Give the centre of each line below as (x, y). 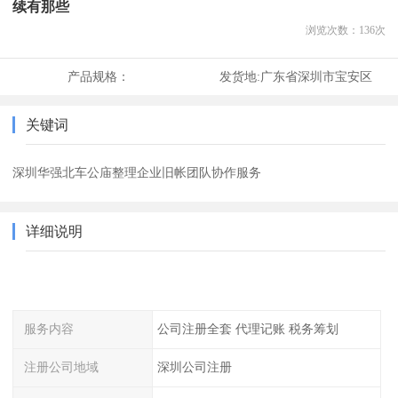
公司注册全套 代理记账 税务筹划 (247, 329)
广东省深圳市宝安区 (316, 77)
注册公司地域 (62, 366)
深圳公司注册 (194, 366)
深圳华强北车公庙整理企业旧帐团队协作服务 (137, 173)
